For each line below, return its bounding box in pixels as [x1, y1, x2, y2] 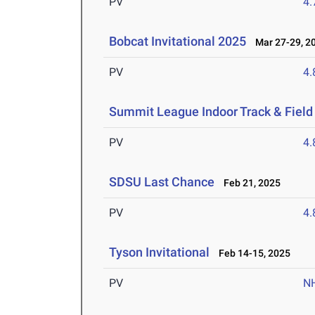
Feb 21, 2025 [217, 177, 281, 189]
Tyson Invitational [109, 245, 210, 260]
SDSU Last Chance [109, 174, 215, 190]
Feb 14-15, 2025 [212, 247, 291, 259]
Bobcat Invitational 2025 [109, 34, 247, 49]
